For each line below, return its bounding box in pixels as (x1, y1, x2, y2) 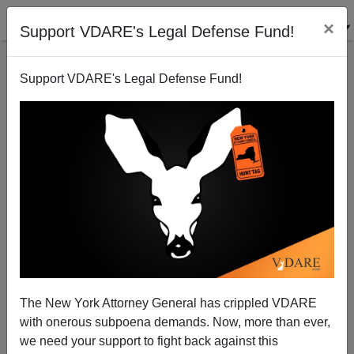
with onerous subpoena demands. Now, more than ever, (20, 314, 330, 329)
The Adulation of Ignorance (110, 153, 244, 165)
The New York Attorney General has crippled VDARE (20, 296, 317, 310)
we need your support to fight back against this (20, 333, 278, 348)
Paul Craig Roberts (117, 262, 237, 279)
